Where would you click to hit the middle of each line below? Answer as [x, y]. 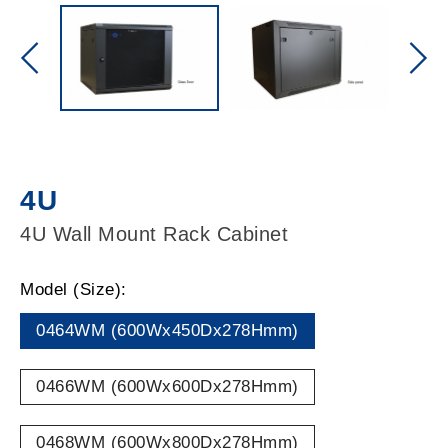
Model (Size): [73, 290]
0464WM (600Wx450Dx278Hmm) [167, 331]
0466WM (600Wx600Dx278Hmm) [167, 387]
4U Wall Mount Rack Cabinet [154, 234]
